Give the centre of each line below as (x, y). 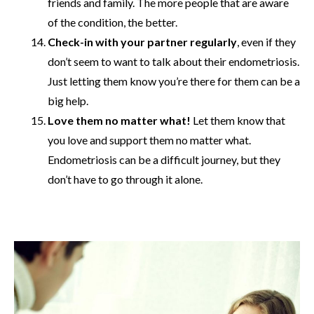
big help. (68, 100)
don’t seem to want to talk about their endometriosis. (173, 61)
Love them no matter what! (119, 120)
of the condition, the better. (112, 22)
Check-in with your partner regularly (142, 41)
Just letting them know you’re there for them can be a (174, 81)
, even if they (266, 41)
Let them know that (238, 120)
